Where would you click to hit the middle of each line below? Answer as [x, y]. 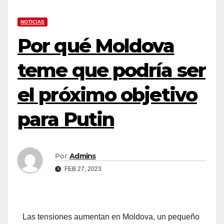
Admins [82, 156]
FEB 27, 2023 [82, 169]
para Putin [66, 119]
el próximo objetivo [107, 95]
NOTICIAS [32, 22]
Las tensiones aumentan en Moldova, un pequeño [111, 217]
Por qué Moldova [96, 46]
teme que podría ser [111, 70]
